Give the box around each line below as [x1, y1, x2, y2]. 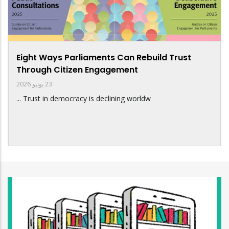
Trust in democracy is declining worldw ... [23, 93, 151, 103]
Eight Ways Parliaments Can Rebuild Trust [16, 51, 191, 63]
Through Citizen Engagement [16, 63, 138, 76]
